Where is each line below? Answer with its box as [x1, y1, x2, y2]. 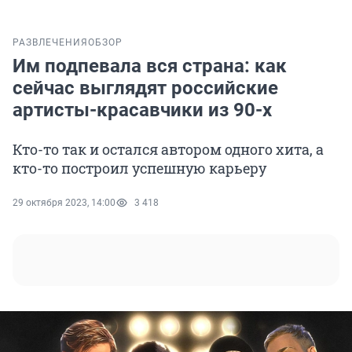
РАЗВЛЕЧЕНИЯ [13, 37, 88, 49]
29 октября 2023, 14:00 [13, 197, 115, 209]
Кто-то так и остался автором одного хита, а [13, 140, 324, 159]
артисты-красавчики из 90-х [13, 99, 272, 122]
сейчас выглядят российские [13, 77, 278, 100]
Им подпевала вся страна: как [13, 55, 287, 78]
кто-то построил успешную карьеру [13, 159, 266, 178]
